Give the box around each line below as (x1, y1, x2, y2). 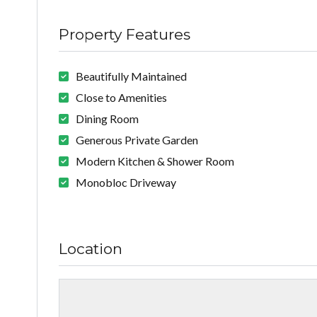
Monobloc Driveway (76, 175, 176, 190)
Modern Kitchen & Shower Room (76, 154, 234, 168)
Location (59, 240, 122, 258)
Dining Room (76, 112, 139, 126)
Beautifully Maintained (76, 69, 187, 83)
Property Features (59, 25, 190, 44)
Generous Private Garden (76, 133, 198, 147)
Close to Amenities (76, 91, 167, 105)
